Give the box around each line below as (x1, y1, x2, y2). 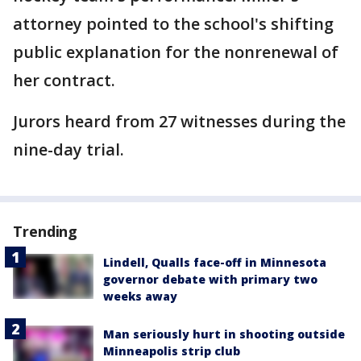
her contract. (13, 69, 115, 92)
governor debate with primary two (103, 272, 317, 288)
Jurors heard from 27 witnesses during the (13, 110, 346, 133)
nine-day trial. (13, 139, 124, 161)
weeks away (103, 288, 177, 305)
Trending (13, 222, 78, 242)
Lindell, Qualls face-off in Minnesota (103, 255, 326, 271)
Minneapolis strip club (103, 343, 240, 359)
